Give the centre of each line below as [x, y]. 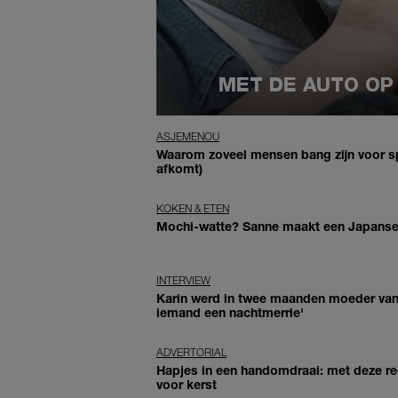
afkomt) [179, 168]
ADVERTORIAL [191, 352]
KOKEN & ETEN [193, 208]
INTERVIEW [183, 280]
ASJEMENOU [188, 136]
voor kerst [187, 384]
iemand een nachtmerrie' [230, 312]
